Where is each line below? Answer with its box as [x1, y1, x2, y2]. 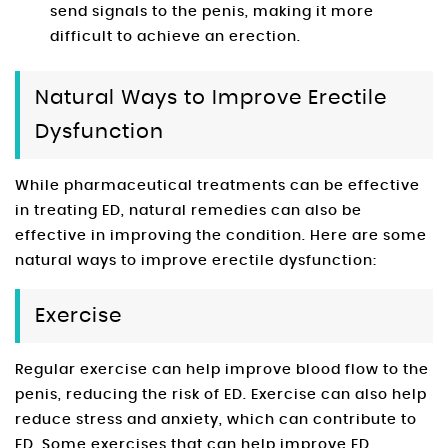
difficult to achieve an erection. [50, 30, 301, 45]
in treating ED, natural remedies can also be [15, 204, 362, 219]
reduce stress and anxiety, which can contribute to [15, 413, 417, 428]
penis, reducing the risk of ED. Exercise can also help [15, 388, 427, 403]
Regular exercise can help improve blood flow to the [15, 363, 429, 378]
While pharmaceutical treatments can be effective [15, 179, 420, 194]
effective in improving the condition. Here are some [15, 229, 427, 244]
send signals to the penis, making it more [50, 5, 374, 20]
